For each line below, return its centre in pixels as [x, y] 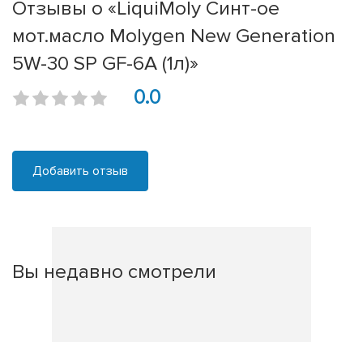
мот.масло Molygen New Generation [174, 36]
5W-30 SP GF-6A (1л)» [105, 64]
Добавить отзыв [80, 171]
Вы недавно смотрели [114, 272]
